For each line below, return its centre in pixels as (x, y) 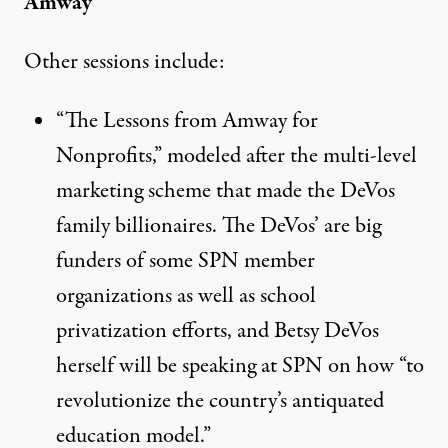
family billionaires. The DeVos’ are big (218, 225)
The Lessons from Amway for (191, 120)
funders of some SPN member (185, 260)
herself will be (119, 365)
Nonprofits (104, 155)
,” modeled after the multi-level (284, 155)
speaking (219, 365)
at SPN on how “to (340, 365)
